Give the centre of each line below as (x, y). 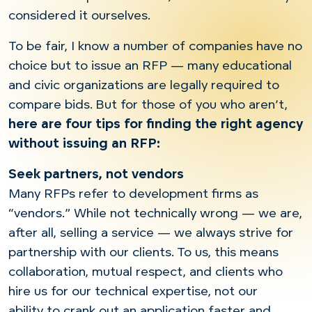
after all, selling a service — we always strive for (151, 233)
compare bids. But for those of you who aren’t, (148, 105)
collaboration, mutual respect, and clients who (146, 272)
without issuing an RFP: (84, 144)
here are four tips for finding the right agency (156, 125)
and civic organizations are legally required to (144, 86)
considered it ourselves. (79, 16)
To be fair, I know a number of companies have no (155, 47)
